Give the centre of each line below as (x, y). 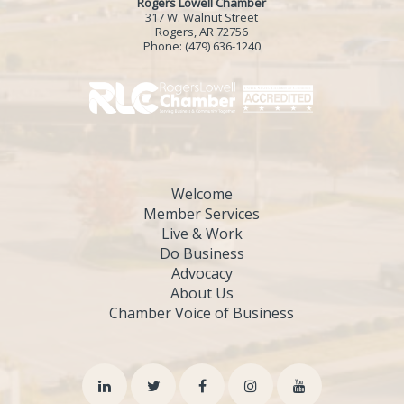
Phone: (164, 46)
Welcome (202, 193)
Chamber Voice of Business (202, 312)
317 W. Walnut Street (202, 17)
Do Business (202, 253)
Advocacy (202, 273)
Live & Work (202, 233)
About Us (202, 293)
